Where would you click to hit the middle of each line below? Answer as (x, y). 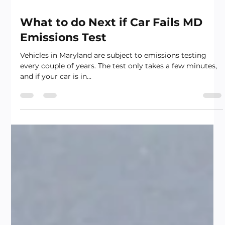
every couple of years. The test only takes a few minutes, (119, 84)
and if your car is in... (56, 95)
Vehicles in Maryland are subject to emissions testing (114, 74)
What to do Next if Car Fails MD (111, 41)
